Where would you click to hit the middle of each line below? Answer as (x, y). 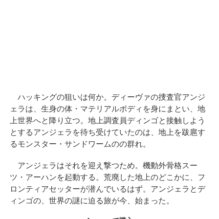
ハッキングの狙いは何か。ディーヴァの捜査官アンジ (108, 97)
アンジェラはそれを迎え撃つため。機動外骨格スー (104, 165)
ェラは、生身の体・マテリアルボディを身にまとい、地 (108, 109)
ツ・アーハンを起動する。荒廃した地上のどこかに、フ (108, 177)
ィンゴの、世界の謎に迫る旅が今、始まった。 (92, 201)
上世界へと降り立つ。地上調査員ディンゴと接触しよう (108, 120)
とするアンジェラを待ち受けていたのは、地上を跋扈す (108, 132)
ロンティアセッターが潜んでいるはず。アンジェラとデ (108, 189)
